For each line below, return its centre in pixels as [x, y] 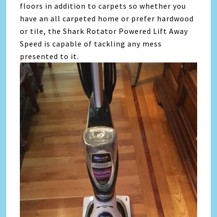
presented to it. [50, 56]
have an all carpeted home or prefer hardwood [107, 19]
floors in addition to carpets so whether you [103, 6]
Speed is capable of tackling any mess [91, 44]
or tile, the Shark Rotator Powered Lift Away [104, 31]
